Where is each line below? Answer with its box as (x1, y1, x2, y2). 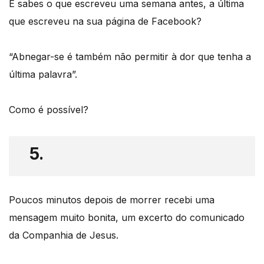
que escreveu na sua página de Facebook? (9, 15, 202, 28)
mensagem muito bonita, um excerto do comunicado (9, 212, 245, 224)
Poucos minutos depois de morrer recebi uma (9, 194, 214, 206)
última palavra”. (9, 68, 77, 81)
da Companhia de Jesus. (9, 229, 118, 242)
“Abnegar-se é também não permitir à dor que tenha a (9, 51, 251, 63)
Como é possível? (9, 104, 88, 116)
